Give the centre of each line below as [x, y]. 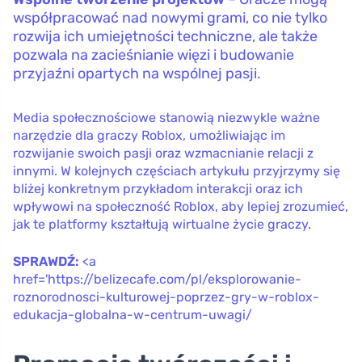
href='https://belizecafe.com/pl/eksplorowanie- [157, 279]
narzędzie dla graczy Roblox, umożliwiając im [149, 135]
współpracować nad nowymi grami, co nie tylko [170, 17]
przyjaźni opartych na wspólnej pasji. [137, 73]
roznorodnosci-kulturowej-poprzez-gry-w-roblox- [166, 297]
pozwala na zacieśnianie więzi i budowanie [154, 55]
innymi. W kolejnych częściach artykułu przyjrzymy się [177, 170]
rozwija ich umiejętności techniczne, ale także [165, 36]
